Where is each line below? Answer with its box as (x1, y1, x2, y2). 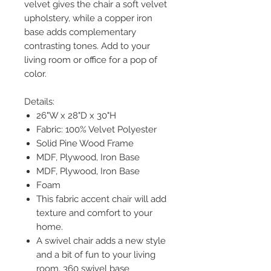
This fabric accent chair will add (36, 193, 166, 204)
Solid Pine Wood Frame (36, 137, 134, 149)
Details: (24, 96, 54, 107)
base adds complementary (24, 26, 136, 38)
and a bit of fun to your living (36, 249, 155, 260)
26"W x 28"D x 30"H (36, 109, 116, 121)
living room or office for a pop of (24, 54, 157, 65)
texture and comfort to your (36, 207, 152, 218)
